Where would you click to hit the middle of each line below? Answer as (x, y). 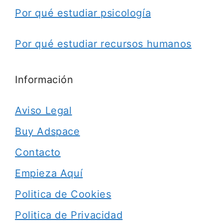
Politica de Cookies (63, 194)
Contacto (38, 152)
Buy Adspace (48, 131)
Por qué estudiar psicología (83, 13)
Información (44, 80)
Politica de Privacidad (69, 215)
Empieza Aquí (49, 173)
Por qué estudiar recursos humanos (103, 44)
